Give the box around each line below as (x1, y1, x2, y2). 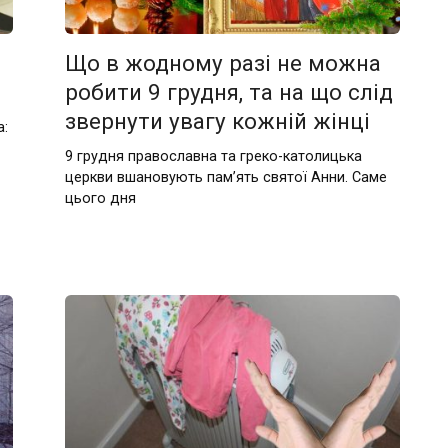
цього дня (65, 189, 137, 207)
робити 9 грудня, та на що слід (65, 79, 394, 106)
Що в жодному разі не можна (65, 50, 382, 77)
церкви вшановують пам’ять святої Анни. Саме (65, 168, 388, 186)
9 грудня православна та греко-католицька (65, 147, 363, 165)
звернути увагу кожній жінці (65, 108, 371, 135)
